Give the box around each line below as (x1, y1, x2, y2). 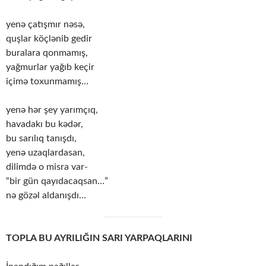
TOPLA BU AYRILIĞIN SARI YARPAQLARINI (6, 233, 192, 243)
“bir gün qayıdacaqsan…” (6, 176, 108, 186)
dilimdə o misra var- (6, 162, 88, 172)
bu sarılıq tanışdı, (6, 134, 77, 144)
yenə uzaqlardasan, (6, 148, 85, 158)
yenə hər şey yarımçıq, (6, 105, 98, 115)
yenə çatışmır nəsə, (6, 20, 85, 30)
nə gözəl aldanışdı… (6, 191, 86, 201)
